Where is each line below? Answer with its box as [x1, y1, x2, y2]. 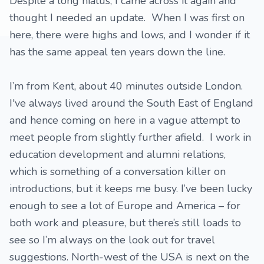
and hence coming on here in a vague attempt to [9, 113, 240, 127]
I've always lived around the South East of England [9, 96, 253, 110]
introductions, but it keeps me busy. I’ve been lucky [9, 181, 252, 196]
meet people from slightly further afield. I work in [9, 130, 251, 144]
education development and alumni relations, [9, 147, 226, 161]
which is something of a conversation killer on [9, 164, 226, 179]
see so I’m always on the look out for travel [9, 233, 215, 247]
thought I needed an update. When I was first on [9, 11, 245, 25]
